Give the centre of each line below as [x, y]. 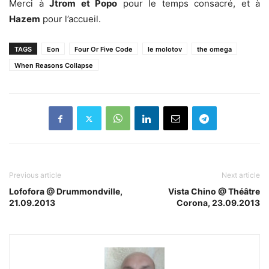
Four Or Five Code [104, 49]
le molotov [165, 49]
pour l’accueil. [71, 19]
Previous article [35, 175]
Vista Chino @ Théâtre [214, 191]
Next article [241, 175]
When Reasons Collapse [54, 65]
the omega [214, 49]
